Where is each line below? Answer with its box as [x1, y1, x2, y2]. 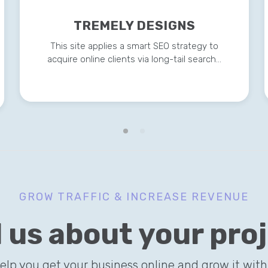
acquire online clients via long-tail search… [47, 54, 222, 65]
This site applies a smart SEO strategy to [50, 41, 219, 52]
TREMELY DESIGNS [73, 18, 196, 33]
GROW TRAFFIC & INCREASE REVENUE [19, 190, 249, 204]
